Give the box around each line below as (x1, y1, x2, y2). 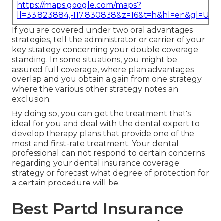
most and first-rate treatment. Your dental (12, 139, 179, 148)
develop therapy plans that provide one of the (12, 129, 194, 139)
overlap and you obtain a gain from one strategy (12, 74, 202, 84)
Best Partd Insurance (12, 199, 183, 219)
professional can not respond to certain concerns (12, 148, 205, 158)
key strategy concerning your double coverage (12, 45, 198, 55)
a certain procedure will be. (12, 178, 120, 188)
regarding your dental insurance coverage (12, 158, 179, 168)
